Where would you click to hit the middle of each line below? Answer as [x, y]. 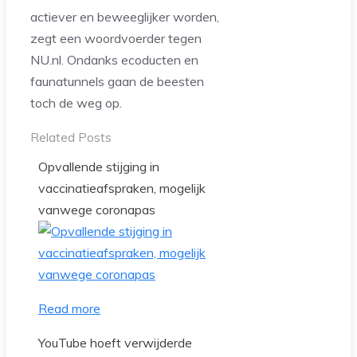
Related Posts [71, 137]
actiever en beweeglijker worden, [125, 17]
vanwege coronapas [97, 210]
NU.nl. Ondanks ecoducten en [114, 60]
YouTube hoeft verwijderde [115, 343]
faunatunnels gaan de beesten [117, 82]
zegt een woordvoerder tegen [116, 39]
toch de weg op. [76, 103]
